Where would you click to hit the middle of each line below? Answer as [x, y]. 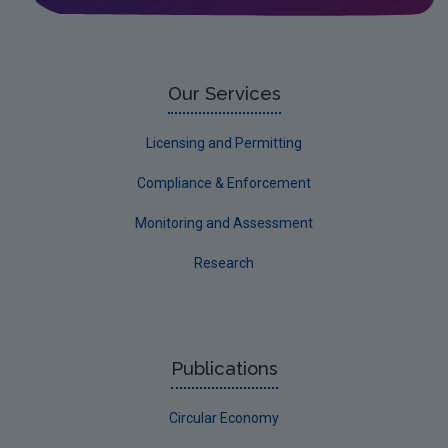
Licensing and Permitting [224, 143]
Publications [224, 368]
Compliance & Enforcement [224, 183]
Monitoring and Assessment [224, 223]
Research [224, 263]
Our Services [224, 93]
